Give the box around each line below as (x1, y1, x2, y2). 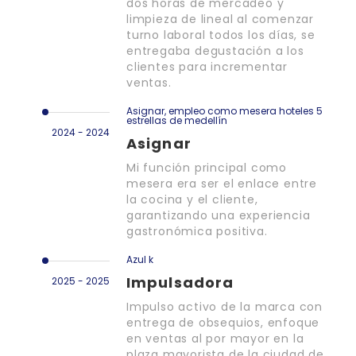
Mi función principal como (126, 160, 288, 176)
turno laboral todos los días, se (126, 27, 315, 44)
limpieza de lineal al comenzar (126, 11, 315, 28)
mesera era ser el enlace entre (126, 176, 318, 192)
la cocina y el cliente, (126, 192, 258, 208)
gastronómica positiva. (126, 223, 268, 240)
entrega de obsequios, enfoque (126, 315, 320, 331)
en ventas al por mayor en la (126, 331, 304, 347)
